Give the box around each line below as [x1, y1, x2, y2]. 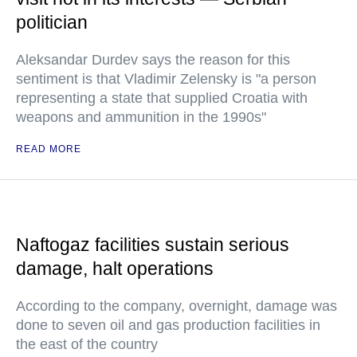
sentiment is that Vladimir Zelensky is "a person [16, 71, 316, 87]
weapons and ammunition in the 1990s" [16, 109, 266, 125]
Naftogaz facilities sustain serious [16, 234, 289, 255]
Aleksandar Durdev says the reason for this [16, 52, 290, 68]
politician [16, 12, 88, 33]
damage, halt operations [16, 258, 214, 279]
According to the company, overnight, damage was [16, 298, 337, 314]
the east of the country [16, 336, 158, 352]
